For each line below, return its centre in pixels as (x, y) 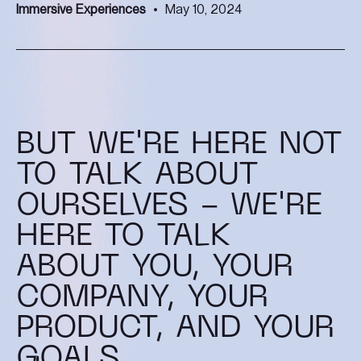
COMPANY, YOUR (142, 298)
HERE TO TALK (124, 237)
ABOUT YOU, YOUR (155, 268)
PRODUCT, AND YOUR (175, 329)
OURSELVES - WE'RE (169, 206)
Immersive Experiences (81, 9)
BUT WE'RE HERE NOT (179, 145)
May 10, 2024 (203, 9)
